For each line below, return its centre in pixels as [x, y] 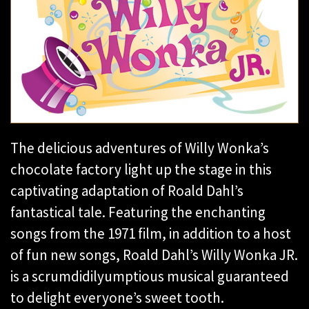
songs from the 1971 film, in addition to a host [151, 234]
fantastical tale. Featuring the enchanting [138, 212]
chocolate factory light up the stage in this [141, 170]
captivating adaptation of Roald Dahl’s [127, 191]
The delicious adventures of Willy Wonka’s [140, 148]
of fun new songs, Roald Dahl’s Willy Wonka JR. [154, 255]
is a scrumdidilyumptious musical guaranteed [150, 277]
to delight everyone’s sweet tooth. [117, 298]
